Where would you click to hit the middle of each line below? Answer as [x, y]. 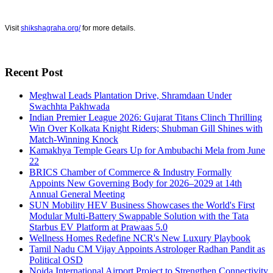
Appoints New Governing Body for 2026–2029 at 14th [136, 183]
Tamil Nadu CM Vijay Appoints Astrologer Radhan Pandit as [147, 249]
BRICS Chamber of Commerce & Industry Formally [130, 172]
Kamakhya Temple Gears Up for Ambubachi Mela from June [147, 151]
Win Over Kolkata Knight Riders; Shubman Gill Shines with [146, 129]
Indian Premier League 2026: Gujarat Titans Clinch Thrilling [146, 118]
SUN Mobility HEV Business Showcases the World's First [142, 205]
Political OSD [56, 260]
